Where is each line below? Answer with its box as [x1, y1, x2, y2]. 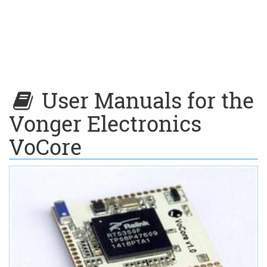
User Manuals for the [36, 86, 254, 114]
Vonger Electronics [9, 109, 201, 138]
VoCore [9, 132, 82, 161]
